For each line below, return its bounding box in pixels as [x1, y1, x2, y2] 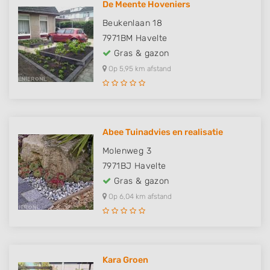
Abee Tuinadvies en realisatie [102, 127, 223, 138]
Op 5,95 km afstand [107, 64, 171, 74]
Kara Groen [102, 255, 148, 266]
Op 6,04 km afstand [107, 192, 172, 201]
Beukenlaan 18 [102, 18, 163, 29]
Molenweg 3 [102, 146, 151, 157]
